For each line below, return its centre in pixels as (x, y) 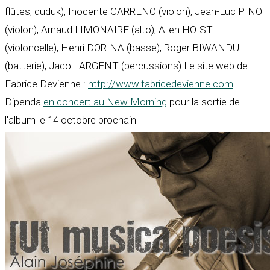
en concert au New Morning (105, 102)
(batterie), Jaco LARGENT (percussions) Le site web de (126, 66)
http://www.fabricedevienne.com (161, 84)
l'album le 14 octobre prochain (71, 120)
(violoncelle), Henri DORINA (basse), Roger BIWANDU (122, 48)
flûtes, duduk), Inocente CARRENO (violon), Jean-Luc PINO (133, 12)
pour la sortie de (203, 102)
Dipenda (24, 102)
